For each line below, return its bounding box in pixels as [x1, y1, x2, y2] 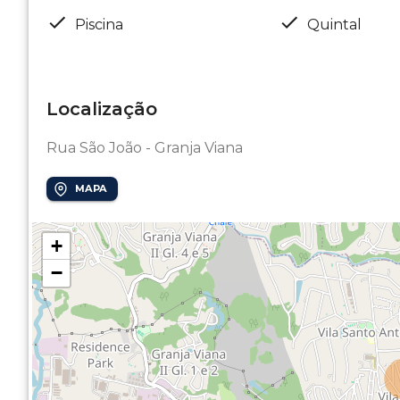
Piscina [75, 15, 123, 33]
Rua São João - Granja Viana [46, 139, 243, 156]
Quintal [306, 15, 362, 33]
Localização [46, 98, 157, 120]
